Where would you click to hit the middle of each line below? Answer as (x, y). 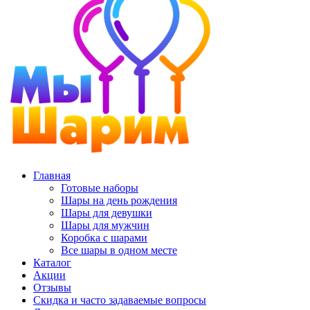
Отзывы (52, 288)
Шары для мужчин (105, 225)
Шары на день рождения (119, 200)
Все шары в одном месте (119, 250)
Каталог (52, 263)
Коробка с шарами (104, 238)
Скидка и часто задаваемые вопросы (120, 300)
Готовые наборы (100, 188)
